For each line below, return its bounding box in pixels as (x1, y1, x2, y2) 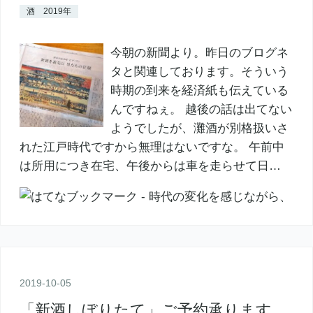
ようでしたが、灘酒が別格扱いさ (110, 121, 289, 135)
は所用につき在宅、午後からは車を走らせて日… (19, 159, 281, 173)
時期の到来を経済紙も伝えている (110, 83, 289, 97)
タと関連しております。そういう (110, 64, 289, 78)
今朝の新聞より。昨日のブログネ (110, 45, 289, 59)
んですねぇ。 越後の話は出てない (110, 102, 292, 116)
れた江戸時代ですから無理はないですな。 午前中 (19, 140, 284, 154)
